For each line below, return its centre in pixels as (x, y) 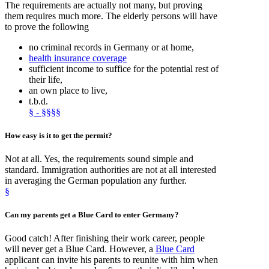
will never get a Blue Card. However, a (80, 249)
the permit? (92, 135)
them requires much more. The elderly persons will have (111, 16)
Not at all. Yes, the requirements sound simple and (99, 159)
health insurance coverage (78, 58)
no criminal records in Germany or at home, (111, 47)
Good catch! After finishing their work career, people (105, 238)
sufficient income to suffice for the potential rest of (124, 68)
